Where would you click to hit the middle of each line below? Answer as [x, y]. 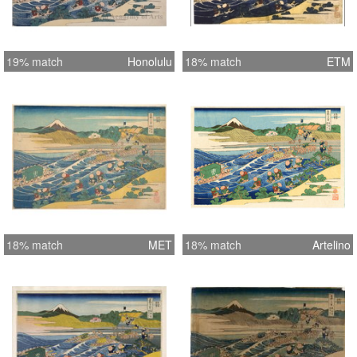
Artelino [331, 244]
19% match [35, 61]
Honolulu [150, 61]
